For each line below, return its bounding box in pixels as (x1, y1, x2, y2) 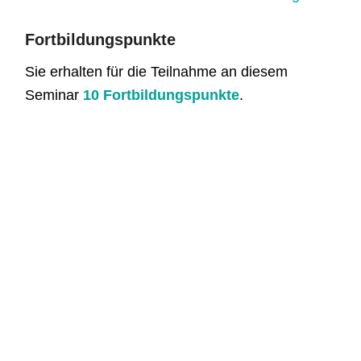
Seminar (25, 86, 84, 103)
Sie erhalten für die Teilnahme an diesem (25, 63, 288, 80)
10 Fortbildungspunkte (83, 86, 240, 103)
